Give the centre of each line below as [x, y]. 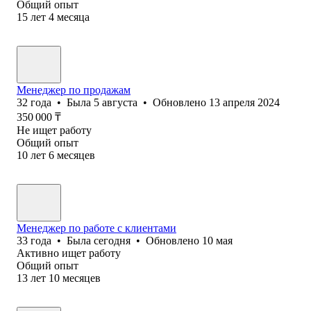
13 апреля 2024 [244, 102]
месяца [73, 17]
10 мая [217, 240]
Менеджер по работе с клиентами [96, 228]
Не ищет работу [54, 130]
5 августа [116, 102]
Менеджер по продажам [74, 90]
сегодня [112, 240]
